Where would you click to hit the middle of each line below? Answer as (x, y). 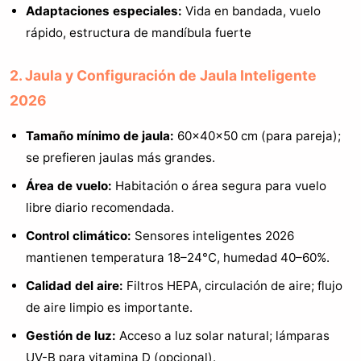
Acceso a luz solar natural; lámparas (223, 335)
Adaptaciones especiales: (104, 10)
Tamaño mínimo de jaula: (100, 135)
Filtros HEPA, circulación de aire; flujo (233, 285)
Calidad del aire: (75, 285)
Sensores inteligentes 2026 (213, 235)
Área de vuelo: (69, 185)
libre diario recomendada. (100, 207)
